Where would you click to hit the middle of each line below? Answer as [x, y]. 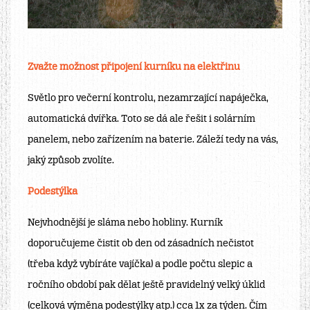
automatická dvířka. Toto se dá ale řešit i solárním [142, 119]
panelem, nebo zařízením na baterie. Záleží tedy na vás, [153, 140]
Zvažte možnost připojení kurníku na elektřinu [134, 67]
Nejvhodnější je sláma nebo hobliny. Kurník [125, 223]
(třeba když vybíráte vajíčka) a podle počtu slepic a [140, 264]
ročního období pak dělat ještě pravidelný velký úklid [146, 285]
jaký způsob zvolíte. [71, 161]
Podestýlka [53, 192]
